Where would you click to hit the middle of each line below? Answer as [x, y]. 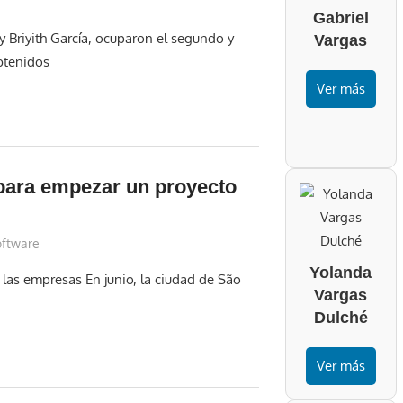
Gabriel [340, 18]
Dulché [340, 318]
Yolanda [341, 273]
